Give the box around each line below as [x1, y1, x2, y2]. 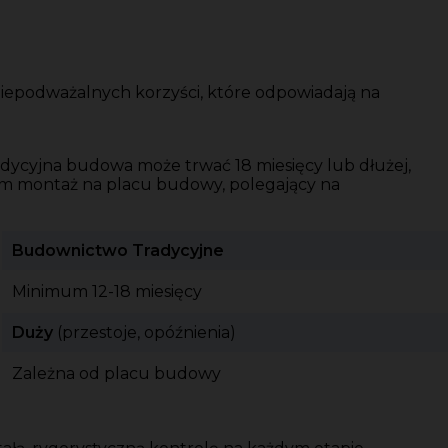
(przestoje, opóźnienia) [53, 323, 236, 343]
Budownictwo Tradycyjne [12, 241, 224, 261]
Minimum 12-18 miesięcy [12, 282, 202, 302]
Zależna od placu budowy [12, 364, 221, 384]
